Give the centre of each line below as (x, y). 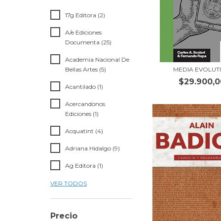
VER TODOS (69, 184)
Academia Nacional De (97, 60)
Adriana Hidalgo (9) (92, 148)
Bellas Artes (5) (86, 70)
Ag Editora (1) (84, 166)
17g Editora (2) (85, 15)
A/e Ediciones (83, 33)
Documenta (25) (88, 42)
